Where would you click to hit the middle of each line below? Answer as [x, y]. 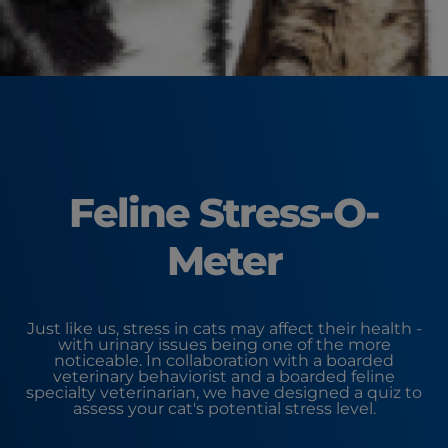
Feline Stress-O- [224, 212]
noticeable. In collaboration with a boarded [224, 360]
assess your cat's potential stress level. [224, 408]
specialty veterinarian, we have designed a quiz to [224, 392]
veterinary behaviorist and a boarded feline [224, 376]
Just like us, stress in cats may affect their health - [224, 328]
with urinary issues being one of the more [224, 344]
